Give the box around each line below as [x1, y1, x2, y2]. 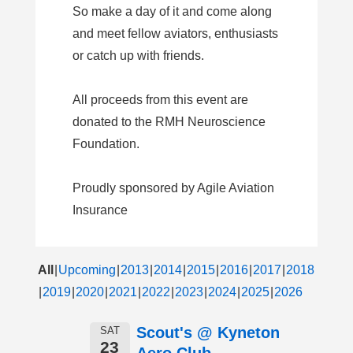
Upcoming [58, 263, 116, 277]
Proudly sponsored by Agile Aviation [72, 181, 274, 195]
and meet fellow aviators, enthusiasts [72, 27, 278, 41]
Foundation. [72, 137, 139, 151]
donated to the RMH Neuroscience [72, 115, 266, 129]
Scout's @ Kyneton [136, 324, 280, 342]
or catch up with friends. [72, 49, 204, 63]
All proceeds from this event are [72, 93, 248, 107]
